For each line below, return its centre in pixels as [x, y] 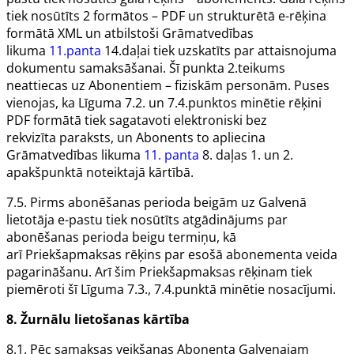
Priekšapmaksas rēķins [93, 255]
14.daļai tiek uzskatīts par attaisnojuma [219, 51]
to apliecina [231, 138]
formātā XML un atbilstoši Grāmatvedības [130, 34]
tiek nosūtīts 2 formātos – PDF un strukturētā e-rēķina [166, 16]
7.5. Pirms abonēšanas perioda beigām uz [132, 203]
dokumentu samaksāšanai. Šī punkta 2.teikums [146, 68]
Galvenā [282, 203]
